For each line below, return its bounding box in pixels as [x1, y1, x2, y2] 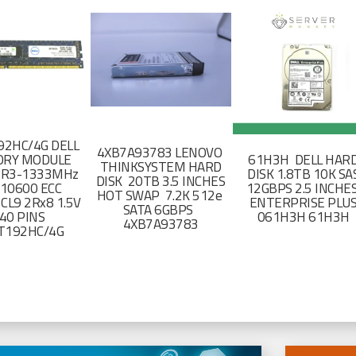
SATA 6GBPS [122, 199, 199, 221]
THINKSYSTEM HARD [99, 157, 222, 178]
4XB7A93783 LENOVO [96, 142, 225, 164]
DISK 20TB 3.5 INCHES [95, 171, 226, 192]
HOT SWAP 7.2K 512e [96, 185, 225, 207]
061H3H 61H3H [257, 207, 350, 228]
